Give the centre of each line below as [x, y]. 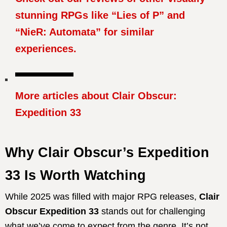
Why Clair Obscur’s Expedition [107, 152]
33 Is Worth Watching [75, 175]
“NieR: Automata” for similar [85, 32]
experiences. [46, 48]
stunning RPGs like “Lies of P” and [100, 15]
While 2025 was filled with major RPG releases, [102, 196]
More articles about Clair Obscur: [96, 96]
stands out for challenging [152, 211]
